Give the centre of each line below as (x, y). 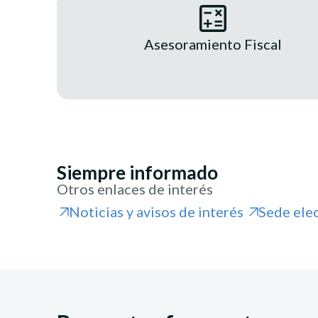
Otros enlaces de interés (135, 189)
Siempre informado (137, 173)
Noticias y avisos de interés (156, 212)
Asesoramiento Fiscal (213, 44)
